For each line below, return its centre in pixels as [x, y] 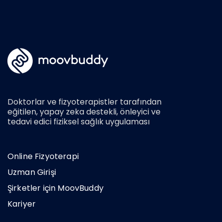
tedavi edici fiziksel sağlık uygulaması [79, 121]
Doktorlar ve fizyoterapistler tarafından [84, 102]
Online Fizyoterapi [43, 156]
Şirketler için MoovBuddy [55, 188]
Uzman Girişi [32, 172]
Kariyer [22, 204]
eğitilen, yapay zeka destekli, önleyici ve [84, 111]
